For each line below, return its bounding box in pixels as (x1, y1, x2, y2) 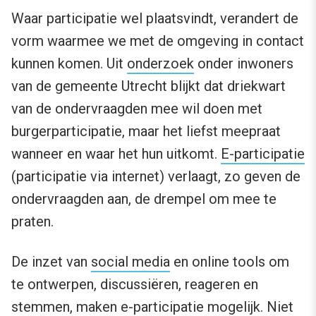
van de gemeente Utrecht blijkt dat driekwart (11, 78, 286, 95)
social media (91, 253, 170, 271)
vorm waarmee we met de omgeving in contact (11, 32, 304, 50)
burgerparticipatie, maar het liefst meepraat (11, 123, 281, 140)
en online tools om (170, 253, 289, 271)
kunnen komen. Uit (11, 55, 127, 73)
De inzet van (11, 253, 91, 271)
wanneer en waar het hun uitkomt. (11, 145, 221, 163)
